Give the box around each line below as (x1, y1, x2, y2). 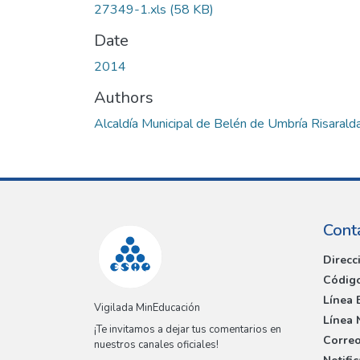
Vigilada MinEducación (94, 301, 200, 316)
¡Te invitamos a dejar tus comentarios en (94, 322, 281, 337)
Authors (94, 86, 153, 108)
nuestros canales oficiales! (94, 337, 219, 353)
